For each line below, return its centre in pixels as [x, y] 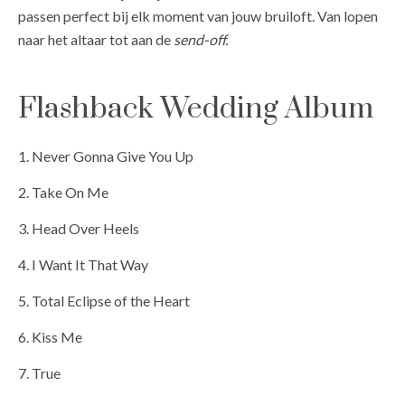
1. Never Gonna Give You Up [106, 155]
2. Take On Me [63, 192]
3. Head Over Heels [79, 228]
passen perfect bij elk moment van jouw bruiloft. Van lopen [198, 15]
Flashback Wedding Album [196, 109]
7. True [39, 372]
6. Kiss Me [50, 336]
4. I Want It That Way [83, 264]
